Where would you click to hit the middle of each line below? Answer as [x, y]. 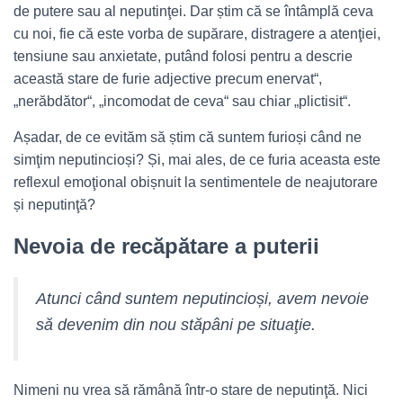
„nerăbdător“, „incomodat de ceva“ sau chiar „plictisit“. [182, 101]
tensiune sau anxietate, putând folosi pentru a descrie [183, 56]
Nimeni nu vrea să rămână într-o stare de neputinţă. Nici [191, 390]
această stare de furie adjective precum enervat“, [168, 79]
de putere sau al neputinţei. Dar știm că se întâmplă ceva [193, 11]
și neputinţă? [54, 205]
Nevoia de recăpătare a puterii [166, 246]
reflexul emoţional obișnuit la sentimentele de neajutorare [196, 182]
